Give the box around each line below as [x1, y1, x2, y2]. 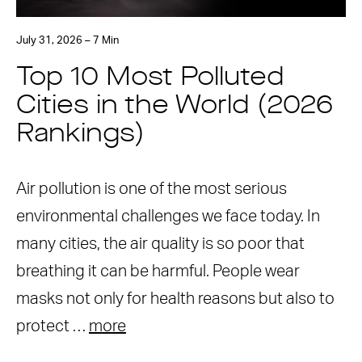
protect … [16, 318, 89, 335]
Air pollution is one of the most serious [16, 181, 287, 197]
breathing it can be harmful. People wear [16, 263, 300, 280]
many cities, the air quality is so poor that [16, 236, 305, 252]
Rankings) [16, 122, 145, 148]
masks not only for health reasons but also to [16, 291, 335, 307]
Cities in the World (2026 [16, 94, 333, 120]
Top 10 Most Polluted [16, 65, 284, 91]
